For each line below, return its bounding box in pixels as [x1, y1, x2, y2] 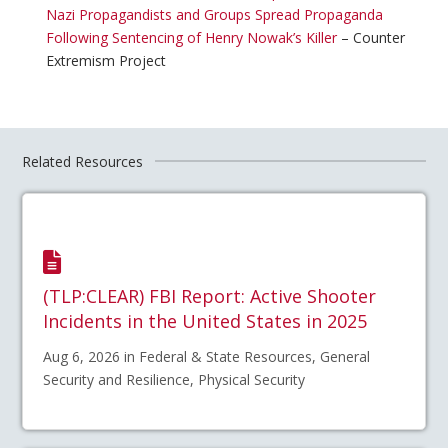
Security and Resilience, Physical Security [43, 370, 306, 390]
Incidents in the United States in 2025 [43, 309, 368, 334]
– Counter [336, 27, 405, 47]
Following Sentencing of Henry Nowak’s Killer [45, 27, 337, 47]
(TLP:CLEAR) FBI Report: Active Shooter [43, 284, 377, 309]
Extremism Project [45, 50, 166, 70]
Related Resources [22, 151, 144, 171]
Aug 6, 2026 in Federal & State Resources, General [43, 347, 371, 367]
